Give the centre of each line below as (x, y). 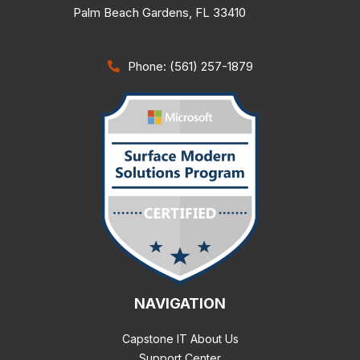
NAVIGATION (180, 303)
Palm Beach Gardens (131, 12)
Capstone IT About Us (180, 338)
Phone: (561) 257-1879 (190, 66)
